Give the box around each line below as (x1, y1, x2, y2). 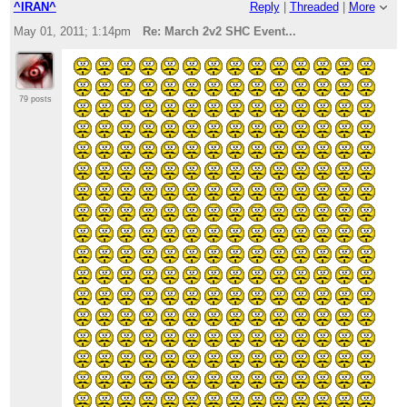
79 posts (19, 94, 53, 104)
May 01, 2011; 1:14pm (13, 25, 131, 39)
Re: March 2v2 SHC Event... (143, 25, 297, 39)
